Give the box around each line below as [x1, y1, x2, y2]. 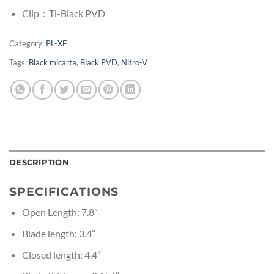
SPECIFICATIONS [9, 183, 119, 199]
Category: [9, 38, 46, 48]
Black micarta [29, 57, 76, 67]
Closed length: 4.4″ [21, 248, 101, 261]
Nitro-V [121, 57, 147, 67]
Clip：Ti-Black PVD [21, 7, 105, 20]
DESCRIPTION [9, 157, 69, 167]
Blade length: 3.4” [21, 228, 95, 240]
